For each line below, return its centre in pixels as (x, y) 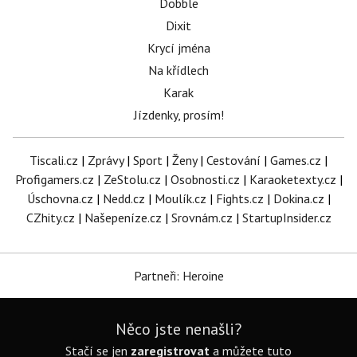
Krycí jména (178, 48)
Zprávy (106, 160)
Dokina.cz (298, 198)
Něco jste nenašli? (178, 329)
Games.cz (296, 160)
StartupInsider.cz (286, 218)
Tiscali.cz (54, 160)
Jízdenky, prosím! (178, 115)
